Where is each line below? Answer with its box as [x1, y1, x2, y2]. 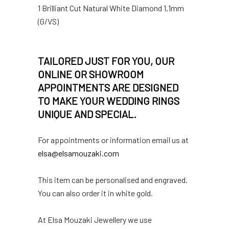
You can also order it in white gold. [38, 188, 153, 198]
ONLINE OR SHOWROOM [38, 67, 144, 80]
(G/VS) [38, 16, 59, 26]
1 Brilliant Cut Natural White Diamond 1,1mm [38, 3, 184, 13]
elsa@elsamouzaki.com [38, 148, 119, 158]
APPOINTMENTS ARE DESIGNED [38, 81, 178, 94]
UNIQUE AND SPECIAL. [38, 107, 136, 120]
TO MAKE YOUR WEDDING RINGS [38, 94, 179, 107]
